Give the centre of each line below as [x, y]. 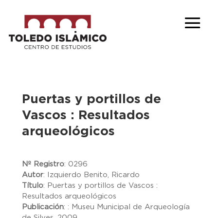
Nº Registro [43, 164]
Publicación [43, 207]
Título [32, 186]
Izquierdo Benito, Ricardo [93, 175]
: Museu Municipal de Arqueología [128, 207]
